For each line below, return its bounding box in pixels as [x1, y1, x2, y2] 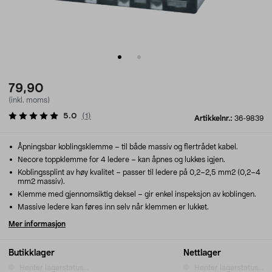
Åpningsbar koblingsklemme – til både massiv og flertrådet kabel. [16, 143, 238, 151]
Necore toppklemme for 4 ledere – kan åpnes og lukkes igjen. [16, 156, 225, 163]
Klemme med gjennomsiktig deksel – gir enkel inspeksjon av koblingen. [16, 191, 256, 198]
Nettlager [183, 249, 221, 257]
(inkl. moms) [8, 97, 50, 104]
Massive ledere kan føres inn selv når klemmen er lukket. [16, 203, 209, 211]
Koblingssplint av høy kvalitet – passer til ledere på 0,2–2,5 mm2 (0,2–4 [16, 169, 260, 176]
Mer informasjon [8, 220, 66, 228]
